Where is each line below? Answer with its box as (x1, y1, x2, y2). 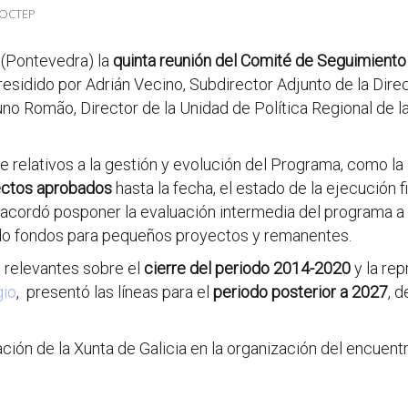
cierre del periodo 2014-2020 (144, 259, 354, 278)
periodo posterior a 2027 (213, 282, 388, 301)
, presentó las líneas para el (16, 282, 213, 301)
